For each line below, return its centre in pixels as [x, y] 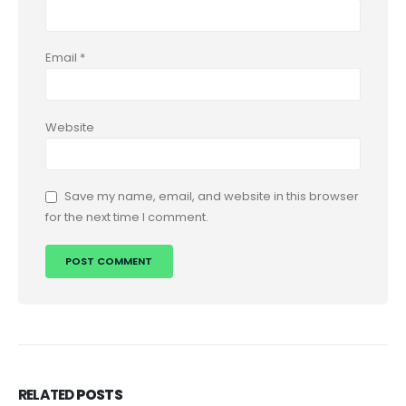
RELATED [47, 394]
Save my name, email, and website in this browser [212, 197]
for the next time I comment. [127, 217]
